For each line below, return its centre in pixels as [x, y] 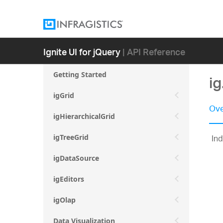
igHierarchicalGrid [84, 116]
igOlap [64, 200]
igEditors [69, 179]
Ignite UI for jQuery [82, 51]
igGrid [64, 95]
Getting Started [80, 74]
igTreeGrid [71, 137]
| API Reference [154, 51]
